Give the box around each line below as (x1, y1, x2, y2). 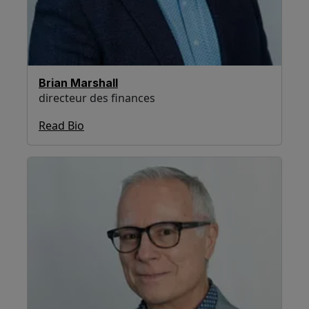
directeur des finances (39, 90, 155, 106)
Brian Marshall (39, 75, 118, 90)
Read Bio (39, 117, 84, 133)
